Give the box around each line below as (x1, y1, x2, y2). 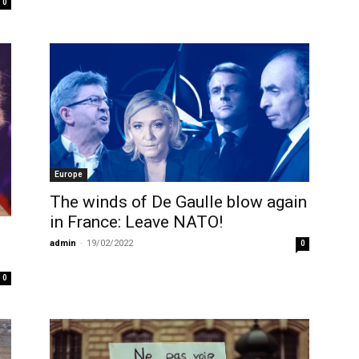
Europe (54, 169, 83, 179)
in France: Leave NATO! (50, 212, 223, 232)
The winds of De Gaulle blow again (50, 192, 307, 212)
